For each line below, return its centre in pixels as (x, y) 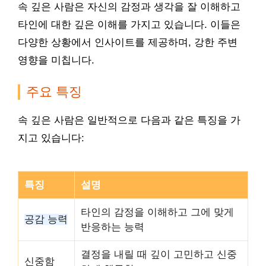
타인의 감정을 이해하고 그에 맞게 (157, 212)
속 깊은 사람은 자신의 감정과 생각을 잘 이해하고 (129, 7)
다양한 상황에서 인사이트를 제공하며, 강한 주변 (128, 42)
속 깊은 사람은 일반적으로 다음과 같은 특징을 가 (129, 120)
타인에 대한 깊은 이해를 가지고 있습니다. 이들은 (129, 25)
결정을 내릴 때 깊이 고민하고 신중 (159, 254)
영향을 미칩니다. (56, 60)
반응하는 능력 (113, 227)
